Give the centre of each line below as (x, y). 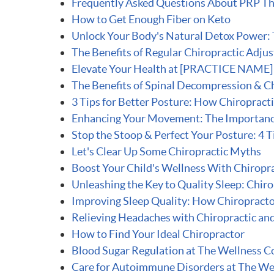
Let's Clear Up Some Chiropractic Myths (166, 151)
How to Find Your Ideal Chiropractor (158, 234)
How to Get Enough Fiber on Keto (151, 19)
